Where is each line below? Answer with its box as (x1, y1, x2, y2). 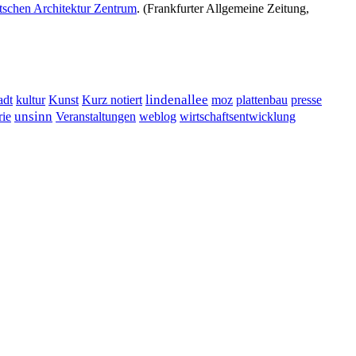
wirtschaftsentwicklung (180, 110, 296, 124)
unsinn (14, 109, 52, 125)
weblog (139, 110, 176, 124)
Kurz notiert (82, 93, 142, 107)
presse (291, 92, 322, 108)
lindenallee (145, 92, 208, 108)
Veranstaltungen (56, 109, 136, 125)
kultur (16, 93, 45, 107)
